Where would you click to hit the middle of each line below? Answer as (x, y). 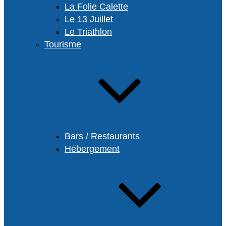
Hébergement (92, 149)
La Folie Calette (96, 7)
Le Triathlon (88, 32)
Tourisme (63, 44)
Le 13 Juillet (89, 19)
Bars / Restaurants (102, 136)
